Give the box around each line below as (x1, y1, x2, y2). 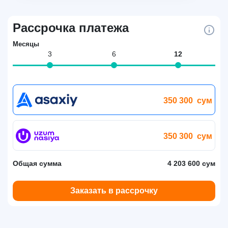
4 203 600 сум (167, 159, 215, 167)
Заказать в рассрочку (70, 186, 158, 195)
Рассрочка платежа (13, 21, 129, 35)
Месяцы (13, 40, 39, 48)
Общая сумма (13, 159, 62, 167)
